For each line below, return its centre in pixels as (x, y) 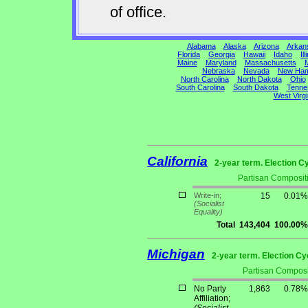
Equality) (208, 212)
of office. (138, 12)
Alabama (201, 46)
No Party (210, 289)
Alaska (234, 46)
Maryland (221, 63)
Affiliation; (212, 299)
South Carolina (200, 87)
